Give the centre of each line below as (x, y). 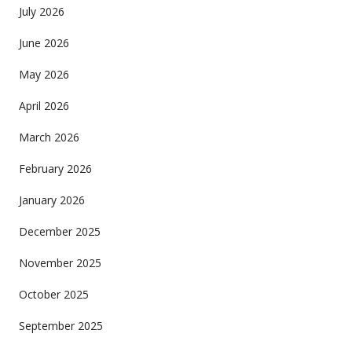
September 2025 (60, 325)
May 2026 (44, 74)
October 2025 (53, 294)
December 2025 (59, 231)
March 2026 (49, 137)
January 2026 (51, 200)
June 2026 (44, 42)
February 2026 (55, 168)
